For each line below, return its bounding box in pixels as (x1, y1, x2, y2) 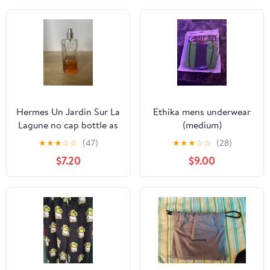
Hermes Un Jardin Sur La (16, 104, 120, 118)
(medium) (182, 118, 222, 131)
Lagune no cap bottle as (18, 118, 118, 131)
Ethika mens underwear (153, 104, 251, 118)
